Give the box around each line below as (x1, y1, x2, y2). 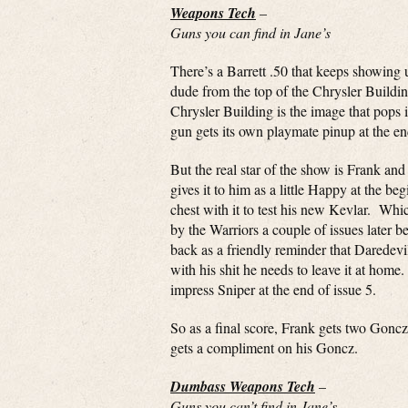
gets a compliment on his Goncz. (170, 338, 358, 357)
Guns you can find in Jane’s (170, 23, 331, 42)
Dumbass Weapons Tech (170, 376, 315, 396)
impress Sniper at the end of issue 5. (170, 280, 376, 299)
